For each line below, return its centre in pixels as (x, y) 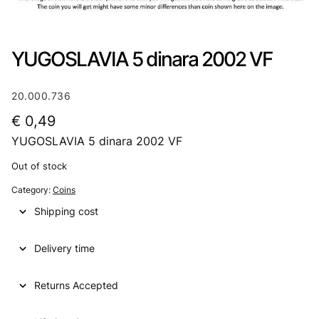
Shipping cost (66, 211)
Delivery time (64, 248)
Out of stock (39, 166)
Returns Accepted (76, 285)
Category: (32, 189)
